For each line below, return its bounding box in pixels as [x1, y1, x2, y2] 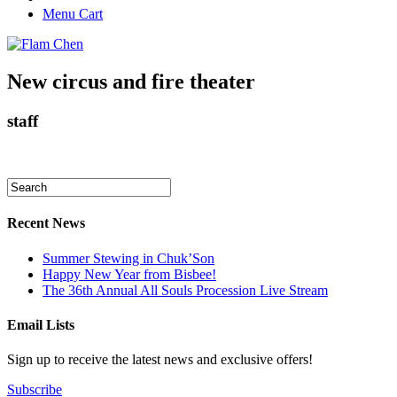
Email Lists [7, 316, 74, 332]
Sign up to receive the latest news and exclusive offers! [7, 352, 313, 368]
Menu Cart [43, 6, 103, 22]
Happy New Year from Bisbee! [43, 266, 216, 282]
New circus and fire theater [7, 70, 255, 94]
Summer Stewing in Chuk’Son [43, 250, 214, 266]
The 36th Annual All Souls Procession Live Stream [43, 282, 328, 298]
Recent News [7, 215, 85, 231]
